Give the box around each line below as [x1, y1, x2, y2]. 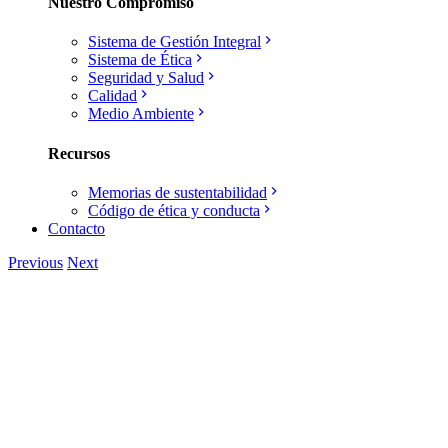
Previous [8, 253, 63, 271]
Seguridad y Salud [88, 69, 204, 87]
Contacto [48, 219, 105, 237]
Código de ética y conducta [88, 201, 260, 219]
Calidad [88, 87, 137, 105]
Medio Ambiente [88, 105, 194, 123]
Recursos [48, 144, 110, 162]
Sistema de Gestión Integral [88, 33, 261, 51]
